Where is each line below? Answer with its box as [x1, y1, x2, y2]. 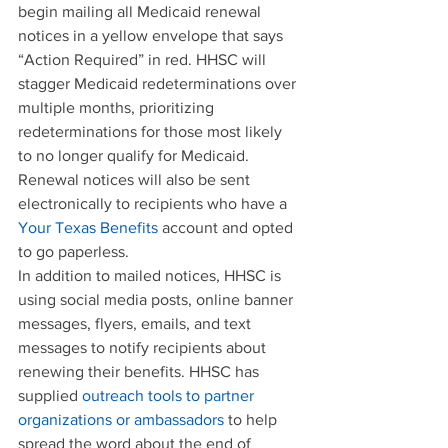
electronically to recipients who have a [18, 194, 291, 212]
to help [224, 410, 281, 428]
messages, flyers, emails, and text [18, 314, 255, 332]
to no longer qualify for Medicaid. [18, 146, 253, 164]
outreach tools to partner [82, 386, 258, 404]
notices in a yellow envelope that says [18, 26, 287, 44]
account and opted [158, 218, 297, 236]
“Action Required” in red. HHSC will [18, 50, 270, 68]
